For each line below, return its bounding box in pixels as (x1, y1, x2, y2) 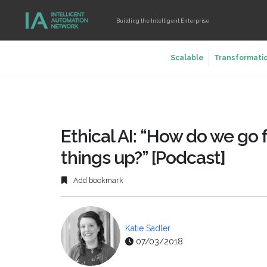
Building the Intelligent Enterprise (116, 17, 210, 24)
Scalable (170, 54, 204, 62)
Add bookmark (72, 176, 123, 185)
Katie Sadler (125, 223, 170, 234)
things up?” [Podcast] (61, 147, 225, 168)
